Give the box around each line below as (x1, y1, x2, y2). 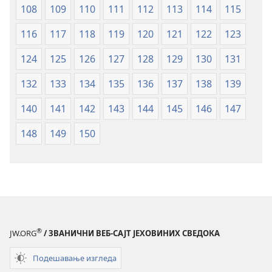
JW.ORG (10, 228, 36, 239)
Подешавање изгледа (33, 252, 117, 263)
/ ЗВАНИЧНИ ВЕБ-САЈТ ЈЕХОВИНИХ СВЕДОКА (42, 228, 220, 239)
